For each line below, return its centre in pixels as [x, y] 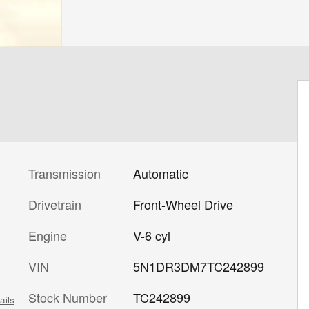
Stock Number [68, 297]
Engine [48, 235]
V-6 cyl [151, 235]
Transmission [64, 173]
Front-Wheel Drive [183, 204]
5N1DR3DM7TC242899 [198, 266]
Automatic [160, 173]
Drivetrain [55, 204]
